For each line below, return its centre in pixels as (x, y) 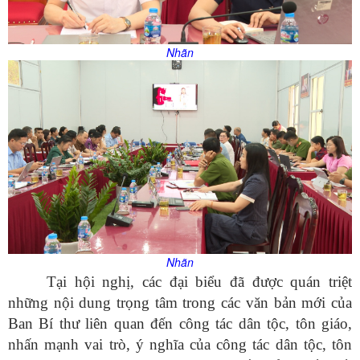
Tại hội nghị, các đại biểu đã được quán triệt (199, 282)
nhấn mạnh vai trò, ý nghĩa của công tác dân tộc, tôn (180, 345)
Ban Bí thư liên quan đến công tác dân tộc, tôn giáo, (180, 324)
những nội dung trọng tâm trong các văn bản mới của (180, 303)
